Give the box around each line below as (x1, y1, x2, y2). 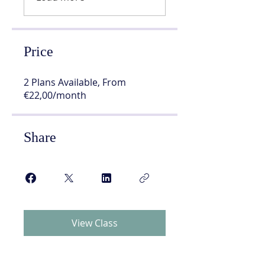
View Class (72, 216, 118, 230)
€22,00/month (24, 88, 86, 102)
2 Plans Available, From (24, 75, 126, 89)
